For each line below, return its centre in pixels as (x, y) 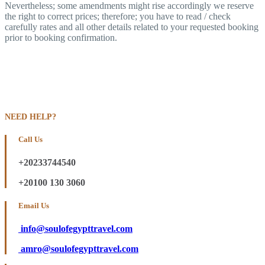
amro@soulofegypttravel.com (78, 249)
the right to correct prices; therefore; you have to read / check (118, 16)
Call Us (30, 139)
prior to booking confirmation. (61, 37)
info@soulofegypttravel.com (75, 229)
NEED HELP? (30, 117)
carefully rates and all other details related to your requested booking (132, 27)
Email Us (34, 206)
